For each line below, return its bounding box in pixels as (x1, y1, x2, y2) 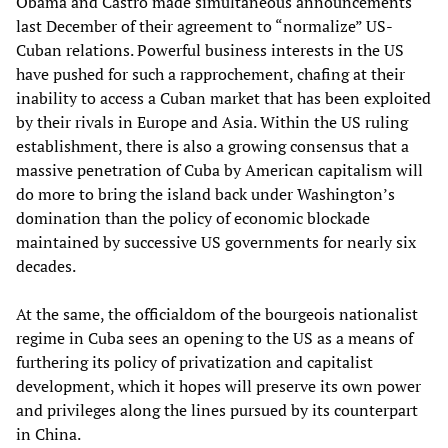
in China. (16, 422, 81, 445)
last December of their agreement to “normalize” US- (16, 14, 393, 37)
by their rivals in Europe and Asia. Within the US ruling (16, 110, 408, 133)
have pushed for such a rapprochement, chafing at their (16, 62, 405, 85)
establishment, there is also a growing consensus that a (16, 134, 409, 157)
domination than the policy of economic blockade (16, 206, 370, 229)
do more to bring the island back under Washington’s (16, 182, 395, 205)
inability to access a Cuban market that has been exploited (16, 86, 431, 109)
